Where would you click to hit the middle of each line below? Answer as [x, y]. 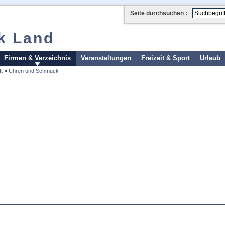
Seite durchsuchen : [159, 13]
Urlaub [210, 58]
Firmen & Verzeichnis [37, 58]
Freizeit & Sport [165, 58]
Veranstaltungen [106, 58]
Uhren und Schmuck [34, 71]
